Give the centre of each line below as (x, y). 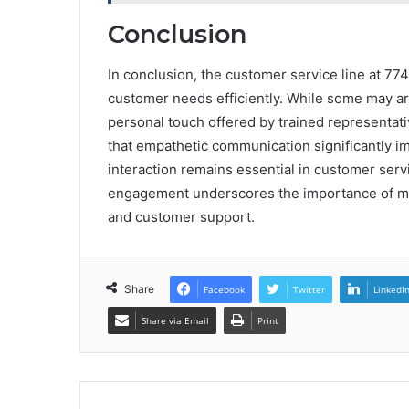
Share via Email (175, 321)
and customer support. (181, 217)
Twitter (309, 290)
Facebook (224, 290)
